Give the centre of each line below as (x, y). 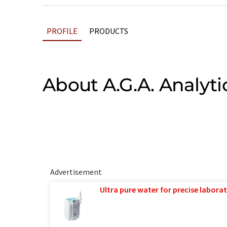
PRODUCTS (109, 31)
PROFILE (62, 31)
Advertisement (76, 172)
